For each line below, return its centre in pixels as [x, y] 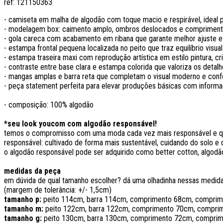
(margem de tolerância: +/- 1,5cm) [58, 190]
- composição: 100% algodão [49, 105]
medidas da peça [32, 171]
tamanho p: [23, 200]
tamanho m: [24, 209]
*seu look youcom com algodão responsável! [80, 124]
